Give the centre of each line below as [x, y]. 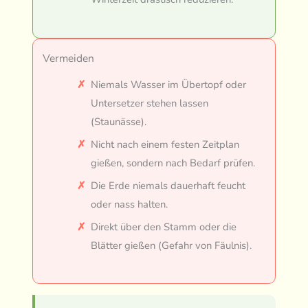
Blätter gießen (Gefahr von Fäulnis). [172, 245]
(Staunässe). [119, 121]
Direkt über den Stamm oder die [164, 227]
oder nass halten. [130, 204]
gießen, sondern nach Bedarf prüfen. [173, 163]
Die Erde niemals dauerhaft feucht [168, 185]
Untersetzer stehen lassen [150, 103]
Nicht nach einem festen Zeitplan [165, 144]
